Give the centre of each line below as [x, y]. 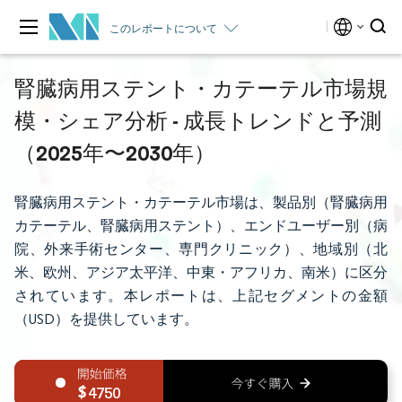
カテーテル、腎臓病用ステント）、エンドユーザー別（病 [201, 226]
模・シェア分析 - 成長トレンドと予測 [198, 120]
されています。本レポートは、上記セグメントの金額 [201, 296]
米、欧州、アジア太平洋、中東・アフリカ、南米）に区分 [201, 272]
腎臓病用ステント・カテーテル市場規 [201, 88]
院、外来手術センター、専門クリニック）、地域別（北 [201, 249]
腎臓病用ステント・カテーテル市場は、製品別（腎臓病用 [201, 202]
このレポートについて [163, 28]
